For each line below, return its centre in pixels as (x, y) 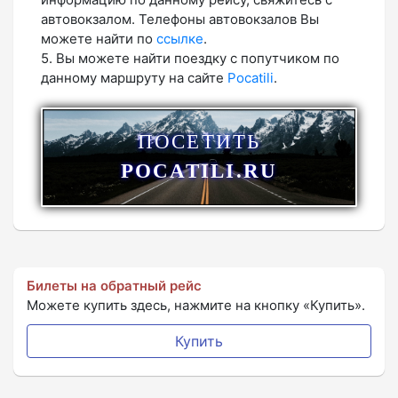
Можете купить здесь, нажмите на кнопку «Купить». (196, 306)
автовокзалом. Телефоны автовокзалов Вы (180, 19)
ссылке (180, 38)
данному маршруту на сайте (134, 77)
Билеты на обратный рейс (114, 286)
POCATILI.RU (199, 171)
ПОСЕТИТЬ (199, 142)
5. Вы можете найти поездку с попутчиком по (190, 58)
